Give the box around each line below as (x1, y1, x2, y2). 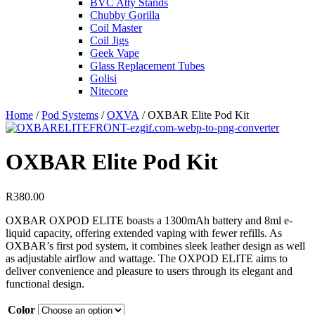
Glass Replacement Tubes (90, 60, 205, 72)
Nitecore (90, 85, 128, 97)
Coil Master (90, 22, 142, 34)
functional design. (6, 277, 84, 290)
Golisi (90, 72, 117, 84)
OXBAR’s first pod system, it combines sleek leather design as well (6, 239, 305, 252)
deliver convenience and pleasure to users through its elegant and (6, 264, 292, 277)
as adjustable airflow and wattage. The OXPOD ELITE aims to (6, 252, 288, 264)
